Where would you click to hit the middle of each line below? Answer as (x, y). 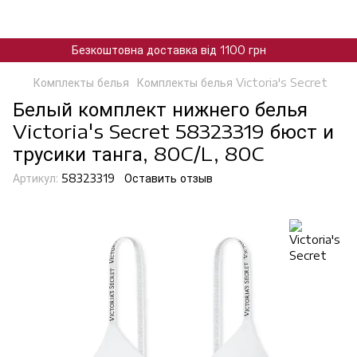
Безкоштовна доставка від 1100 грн (169, 50)
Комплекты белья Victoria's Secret (232, 82)
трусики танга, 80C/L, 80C (138, 153)
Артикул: (35, 178)
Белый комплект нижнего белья (160, 108)
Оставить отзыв (169, 178)
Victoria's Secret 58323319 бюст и (173, 131)
